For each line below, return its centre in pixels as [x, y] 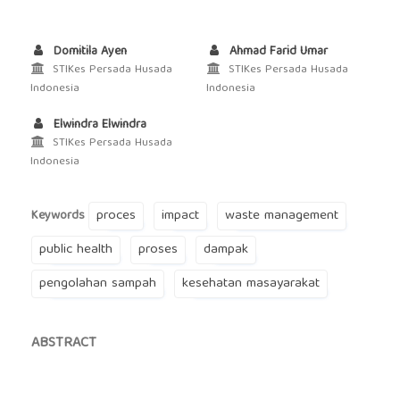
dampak [225, 250]
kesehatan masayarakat [250, 284]
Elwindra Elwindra [98, 125]
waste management [281, 217]
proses [158, 250]
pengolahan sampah [97, 284]
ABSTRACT [63, 344]
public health [75, 250]
